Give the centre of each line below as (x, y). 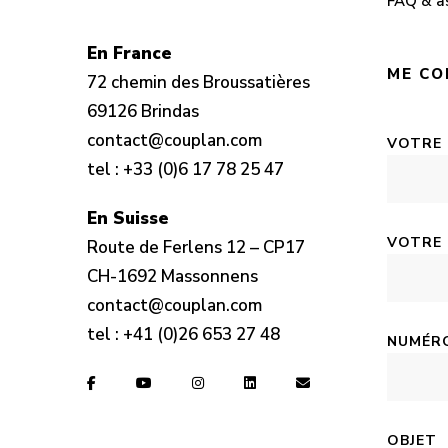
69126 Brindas (143, 111)
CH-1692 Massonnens (172, 276)
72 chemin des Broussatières (198, 82)
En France (129, 53)
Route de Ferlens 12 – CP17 (196, 247)
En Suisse (128, 218)
